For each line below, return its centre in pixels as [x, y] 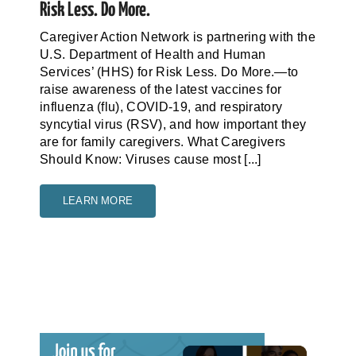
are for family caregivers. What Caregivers [163, 142]
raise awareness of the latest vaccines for [161, 90]
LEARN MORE [97, 201]
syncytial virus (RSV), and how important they [173, 125]
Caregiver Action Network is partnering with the [178, 37]
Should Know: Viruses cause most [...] [150, 160]
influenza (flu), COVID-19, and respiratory [161, 107]
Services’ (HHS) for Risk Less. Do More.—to [169, 72]
